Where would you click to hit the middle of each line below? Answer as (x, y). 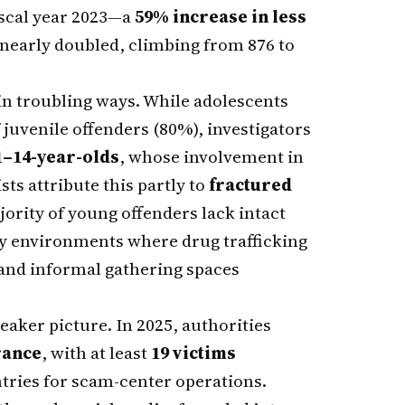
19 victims (193, 353)
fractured (250, 184)
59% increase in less (221, 16)
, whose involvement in (212, 156)
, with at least (96, 353)
